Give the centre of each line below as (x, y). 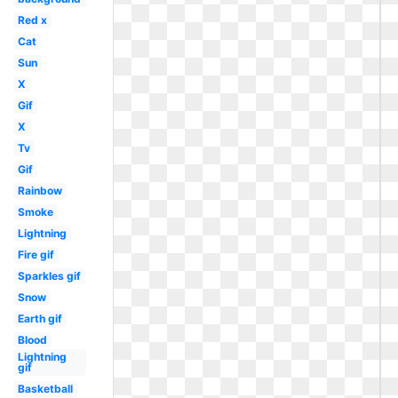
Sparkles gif (49, 276)
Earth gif (40, 318)
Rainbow (40, 191)
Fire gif (36, 255)
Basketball (45, 389)
